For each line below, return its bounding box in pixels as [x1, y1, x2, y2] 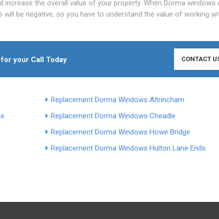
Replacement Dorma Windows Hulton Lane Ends [50, 143, 206, 153]
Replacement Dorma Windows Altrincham [50, 95, 184, 104]
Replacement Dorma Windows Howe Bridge [50, 127, 190, 136]
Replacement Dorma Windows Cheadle [50, 111, 175, 120]
